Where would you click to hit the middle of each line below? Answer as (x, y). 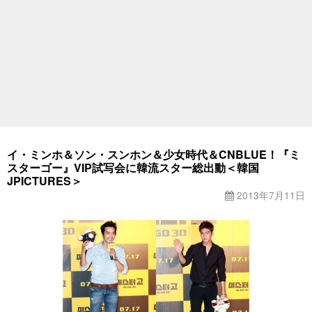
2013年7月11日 (270, 195)
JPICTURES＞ (45, 180)
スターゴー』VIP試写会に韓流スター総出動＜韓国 (133, 167)
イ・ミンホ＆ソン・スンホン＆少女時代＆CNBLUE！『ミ (154, 154)
